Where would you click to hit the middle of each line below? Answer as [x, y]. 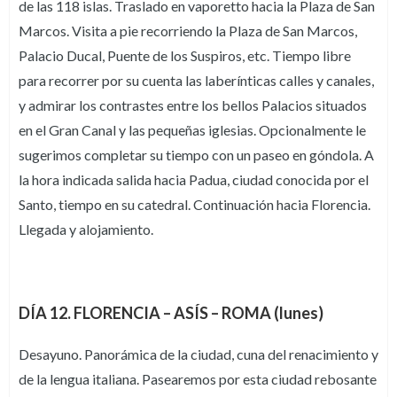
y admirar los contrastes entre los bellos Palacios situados [193, 105]
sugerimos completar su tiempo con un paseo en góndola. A [196, 155]
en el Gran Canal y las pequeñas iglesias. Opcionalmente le [192, 130]
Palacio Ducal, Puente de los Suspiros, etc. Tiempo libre [185, 56]
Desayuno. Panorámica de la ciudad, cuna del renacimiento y [198, 354]
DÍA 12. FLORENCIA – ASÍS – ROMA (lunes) [171, 313]
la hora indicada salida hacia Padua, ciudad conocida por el [194, 180]
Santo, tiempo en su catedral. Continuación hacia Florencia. [195, 205]
